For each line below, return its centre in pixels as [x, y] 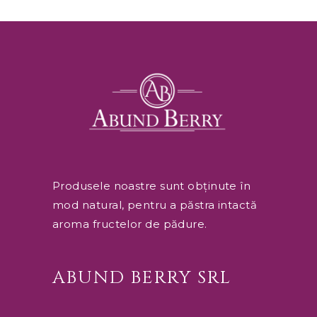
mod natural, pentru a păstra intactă [155, 205]
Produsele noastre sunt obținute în [152, 186]
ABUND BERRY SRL [142, 278]
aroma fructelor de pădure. [130, 224]
